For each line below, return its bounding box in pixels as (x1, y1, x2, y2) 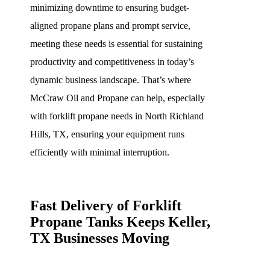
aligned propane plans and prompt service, (30, 20, 190, 31)
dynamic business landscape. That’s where (30, 74, 191, 85)
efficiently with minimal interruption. (30, 146, 169, 157)
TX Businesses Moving (30, 230, 169, 246)
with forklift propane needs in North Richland (30, 110, 204, 121)
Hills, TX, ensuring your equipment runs (30, 128, 184, 139)
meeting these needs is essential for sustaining (30, 38, 202, 49)
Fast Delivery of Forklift (30, 197, 181, 213)
